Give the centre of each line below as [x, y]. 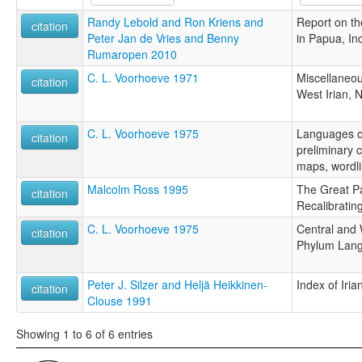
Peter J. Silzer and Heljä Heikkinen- [177, 284]
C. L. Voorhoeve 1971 [143, 77]
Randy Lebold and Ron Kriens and [175, 21]
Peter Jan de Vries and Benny [163, 38]
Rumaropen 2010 [132, 54]
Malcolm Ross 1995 [138, 189]
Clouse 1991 [120, 300]
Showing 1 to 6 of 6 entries [84, 334]
